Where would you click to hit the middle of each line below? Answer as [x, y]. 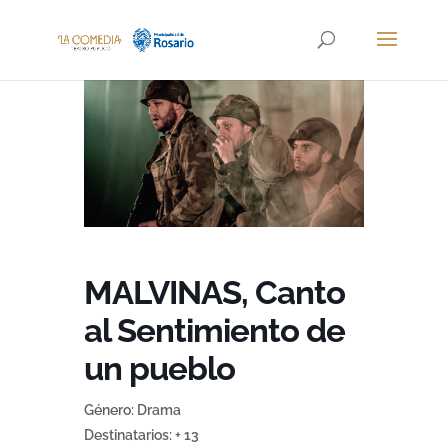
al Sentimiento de [214, 331]
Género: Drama [132, 410]
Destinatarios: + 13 [141, 435]
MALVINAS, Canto [214, 293]
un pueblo [159, 369]
